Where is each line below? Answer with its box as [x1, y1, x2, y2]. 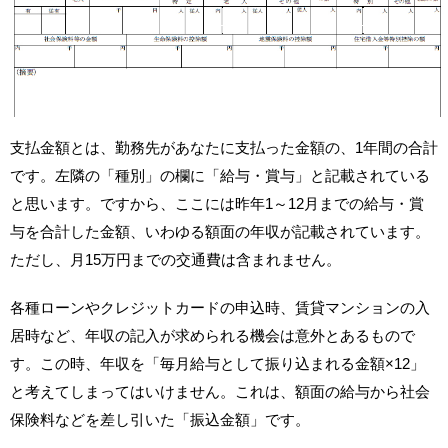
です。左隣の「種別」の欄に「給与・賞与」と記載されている [10, 166, 430, 184]
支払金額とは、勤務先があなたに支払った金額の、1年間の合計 [10, 138, 438, 156]
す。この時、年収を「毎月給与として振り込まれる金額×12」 [10, 354, 425, 372]
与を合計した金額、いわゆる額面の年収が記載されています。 [10, 222, 430, 240]
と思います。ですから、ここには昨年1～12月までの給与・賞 [10, 194, 424, 212]
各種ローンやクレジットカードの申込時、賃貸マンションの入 [10, 298, 430, 316]
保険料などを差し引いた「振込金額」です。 [10, 410, 310, 428]
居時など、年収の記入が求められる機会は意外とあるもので [10, 326, 415, 344]
